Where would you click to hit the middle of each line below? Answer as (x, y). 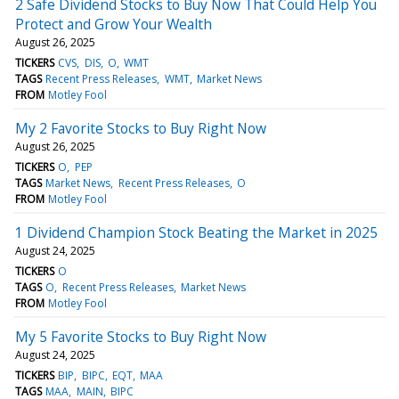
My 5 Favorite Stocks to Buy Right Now (141, 336)
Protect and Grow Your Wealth (114, 24)
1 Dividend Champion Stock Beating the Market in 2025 (196, 232)
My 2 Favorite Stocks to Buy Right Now (141, 128)
